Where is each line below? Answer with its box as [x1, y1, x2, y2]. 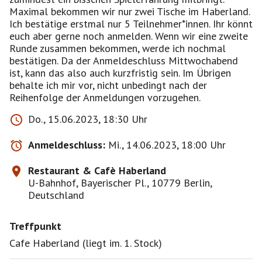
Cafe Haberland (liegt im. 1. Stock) [9, 236, 162, 250]
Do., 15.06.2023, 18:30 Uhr [28, 112, 147, 126]
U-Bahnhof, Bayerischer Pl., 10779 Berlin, [28, 176, 212, 189]
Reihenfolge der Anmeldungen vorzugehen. [9, 91, 201, 104]
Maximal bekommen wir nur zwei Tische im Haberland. [9, 5, 250, 18]
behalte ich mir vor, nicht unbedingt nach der [9, 78, 207, 92]
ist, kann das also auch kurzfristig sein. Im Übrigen [9, 66, 231, 80]
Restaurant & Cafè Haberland [28, 164, 166, 177]
